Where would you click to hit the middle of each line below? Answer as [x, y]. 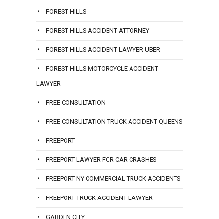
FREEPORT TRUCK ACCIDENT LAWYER [99, 198]
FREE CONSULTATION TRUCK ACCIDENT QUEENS [114, 122]
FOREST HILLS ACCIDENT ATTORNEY [98, 31]
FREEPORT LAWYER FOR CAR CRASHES [101, 160]
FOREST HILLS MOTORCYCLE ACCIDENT [102, 69]
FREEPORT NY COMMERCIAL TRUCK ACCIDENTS [113, 179]
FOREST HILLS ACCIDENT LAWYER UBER [103, 50]
